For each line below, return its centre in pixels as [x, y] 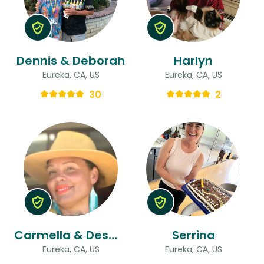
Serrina [193, 235]
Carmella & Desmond [113, 235]
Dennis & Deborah [71, 60]
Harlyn [193, 60]
